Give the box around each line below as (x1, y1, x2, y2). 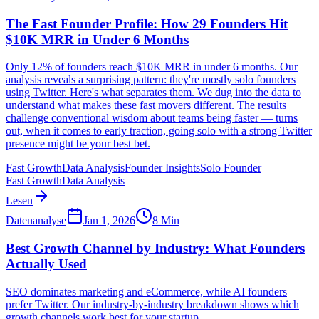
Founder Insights (125, 162, 200, 174)
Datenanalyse (6, 214, 66, 227)
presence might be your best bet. (6, 137, 150, 150)
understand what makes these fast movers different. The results (6, 99, 286, 112)
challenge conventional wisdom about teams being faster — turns (6, 112, 298, 125)
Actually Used (6, 256, 87, 271)
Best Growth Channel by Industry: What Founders (6, 240, 305, 256)
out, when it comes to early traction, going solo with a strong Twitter (6, 125, 312, 137)
